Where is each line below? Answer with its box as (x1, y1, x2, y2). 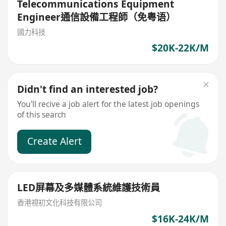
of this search (17, 108, 67, 120)
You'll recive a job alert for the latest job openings (17, 98, 200, 109)
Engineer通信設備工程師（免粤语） (17, 10, 176, 24)
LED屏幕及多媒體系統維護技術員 (17, 181, 160, 195)
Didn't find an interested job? (17, 82, 158, 96)
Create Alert (27, 134, 82, 148)
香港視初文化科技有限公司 (17, 197, 102, 207)
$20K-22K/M (151, 41, 209, 55)
